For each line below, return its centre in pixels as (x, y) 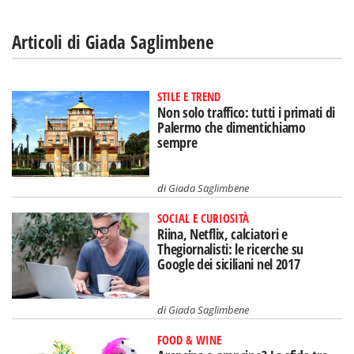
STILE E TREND (189, 96)
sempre (177, 142)
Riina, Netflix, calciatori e (222, 233)
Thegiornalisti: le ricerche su (231, 249)
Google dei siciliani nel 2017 (229, 264)
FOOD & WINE (190, 339)
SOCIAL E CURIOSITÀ (203, 218)
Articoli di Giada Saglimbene (113, 42)
